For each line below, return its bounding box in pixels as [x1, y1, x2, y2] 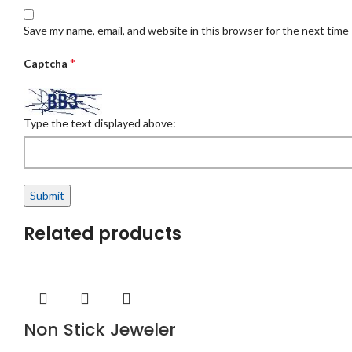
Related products [24, 221, 181, 246]
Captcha [24, 57, 70, 71]
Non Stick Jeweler [24, 317, 176, 342]
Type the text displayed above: [24, 115, 176, 130]
